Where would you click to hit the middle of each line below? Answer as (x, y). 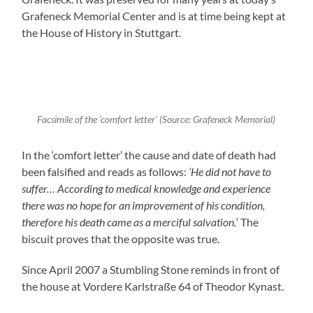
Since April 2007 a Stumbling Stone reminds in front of (151, 269)
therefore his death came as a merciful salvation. (129, 221)
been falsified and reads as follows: (105, 171)
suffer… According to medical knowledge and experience (146, 188)
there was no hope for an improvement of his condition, (144, 205)
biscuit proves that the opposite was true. (121, 238)
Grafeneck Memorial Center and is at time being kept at (154, 15)
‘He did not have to (230, 171)
